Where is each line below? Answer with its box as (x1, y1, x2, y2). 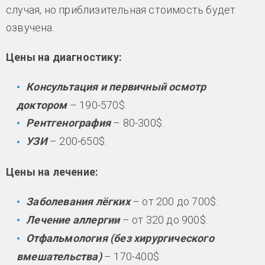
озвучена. (6, 21, 54, 34)
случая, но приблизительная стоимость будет (6, 3, 236, 16)
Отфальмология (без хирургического (26, 232, 214, 245)
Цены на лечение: (6, 165, 99, 178)
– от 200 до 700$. (132, 195, 218, 208)
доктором (17, 99, 67, 112)
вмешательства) (17, 250, 102, 263)
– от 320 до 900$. (119, 213, 208, 226)
